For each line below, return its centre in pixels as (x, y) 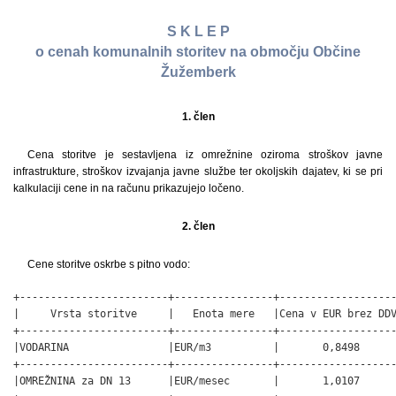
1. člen (198, 116)
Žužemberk (198, 72)
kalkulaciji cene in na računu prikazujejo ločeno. (129, 188)
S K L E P (198, 32)
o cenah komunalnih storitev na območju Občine (198, 52)
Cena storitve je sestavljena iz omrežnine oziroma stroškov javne (205, 154)
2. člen (198, 226)
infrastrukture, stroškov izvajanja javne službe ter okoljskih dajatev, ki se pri (198, 171)
